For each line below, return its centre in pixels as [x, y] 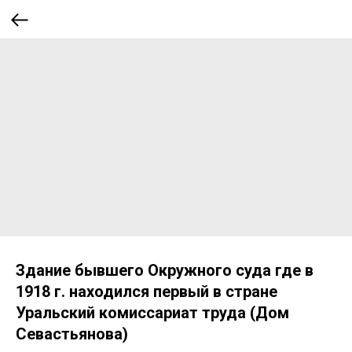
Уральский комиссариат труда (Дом [152, 313]
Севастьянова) [72, 334]
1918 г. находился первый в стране [147, 291]
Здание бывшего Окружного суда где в [165, 270]
